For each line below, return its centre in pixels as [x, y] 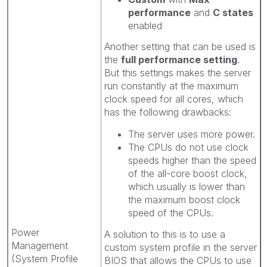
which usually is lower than [187, 187]
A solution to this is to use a [165, 234]
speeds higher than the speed [192, 160]
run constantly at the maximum [171, 86]
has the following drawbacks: [168, 112]
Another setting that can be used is [180, 46]
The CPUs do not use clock [188, 147]
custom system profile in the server [181, 247]
